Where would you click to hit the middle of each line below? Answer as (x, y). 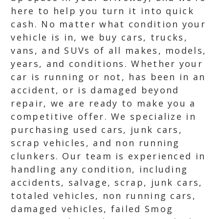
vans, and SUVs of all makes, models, (109, 50)
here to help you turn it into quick (102, 11)
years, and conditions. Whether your (107, 64)
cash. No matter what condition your (108, 24)
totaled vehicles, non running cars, (103, 196)
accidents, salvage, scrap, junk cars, (107, 182)
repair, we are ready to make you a (103, 103)
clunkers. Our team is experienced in (108, 156)
